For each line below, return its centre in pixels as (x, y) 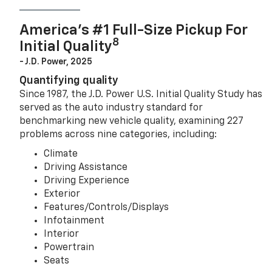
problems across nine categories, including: (118, 134)
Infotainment (74, 221)
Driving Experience (87, 181)
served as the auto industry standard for (111, 108)
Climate (61, 154)
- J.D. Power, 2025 (56, 62)
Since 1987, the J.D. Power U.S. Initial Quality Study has (141, 94)
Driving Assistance (86, 167)
